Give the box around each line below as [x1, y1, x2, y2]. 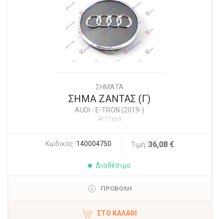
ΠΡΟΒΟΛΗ [100, 185, 132, 192]
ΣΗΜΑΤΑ [95, 83, 124, 91]
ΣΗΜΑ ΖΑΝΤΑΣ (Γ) [68, 93, 151, 105]
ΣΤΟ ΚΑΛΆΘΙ [97, 209, 137, 217]
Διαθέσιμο [96, 161, 131, 169]
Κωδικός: [45, 140, 76, 148]
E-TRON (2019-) [95, 106, 144, 114]
